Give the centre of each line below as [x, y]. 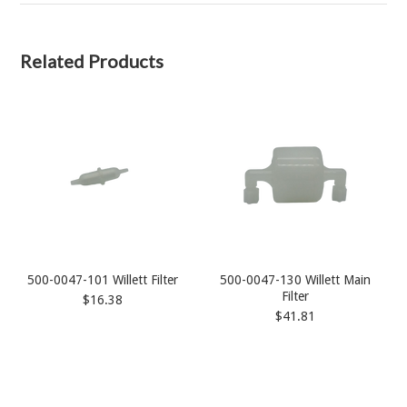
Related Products [92, 61]
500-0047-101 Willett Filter [103, 280]
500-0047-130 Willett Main [295, 280]
